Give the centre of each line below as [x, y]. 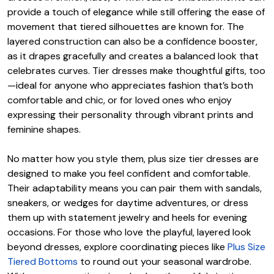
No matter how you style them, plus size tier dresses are [133, 158]
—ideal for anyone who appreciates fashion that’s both [130, 85]
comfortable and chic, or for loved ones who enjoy [120, 100]
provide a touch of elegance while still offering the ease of [136, 12]
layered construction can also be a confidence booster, [132, 41]
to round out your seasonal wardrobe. [165, 261]
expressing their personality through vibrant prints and [130, 114]
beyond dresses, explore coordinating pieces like [117, 246]
